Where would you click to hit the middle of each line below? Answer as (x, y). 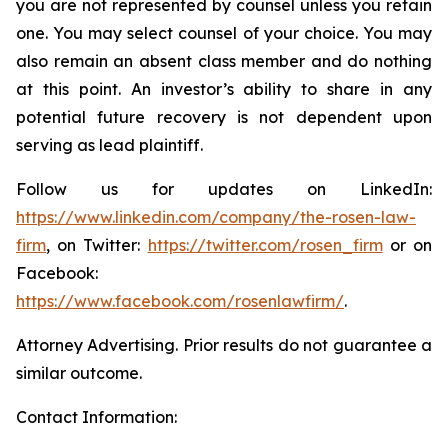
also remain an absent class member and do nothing (224, 61)
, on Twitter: (97, 245)
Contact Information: (96, 417)
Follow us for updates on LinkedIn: (224, 189)
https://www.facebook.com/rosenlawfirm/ (180, 301)
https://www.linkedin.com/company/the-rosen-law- (216, 217)
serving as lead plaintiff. (109, 145)
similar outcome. (79, 373)
